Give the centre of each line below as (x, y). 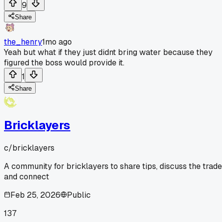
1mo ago (57, 42)
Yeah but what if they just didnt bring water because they (108, 52)
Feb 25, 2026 (35, 195)
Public (79, 195)
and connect (27, 176)
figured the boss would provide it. (64, 62)
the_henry (23, 42)
